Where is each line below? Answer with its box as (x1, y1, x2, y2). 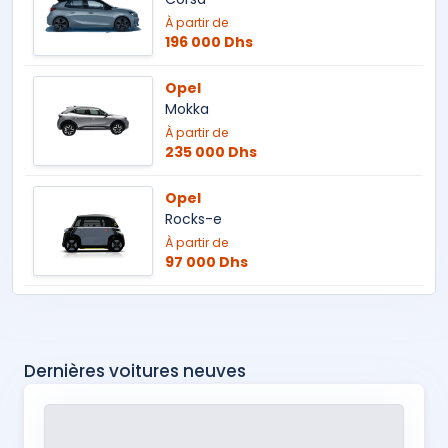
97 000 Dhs (165, 252, 248, 273)
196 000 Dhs (165, 32, 253, 53)
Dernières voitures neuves (24, 359, 246, 384)
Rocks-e (165, 209, 222, 230)
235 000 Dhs (165, 142, 257, 163)
